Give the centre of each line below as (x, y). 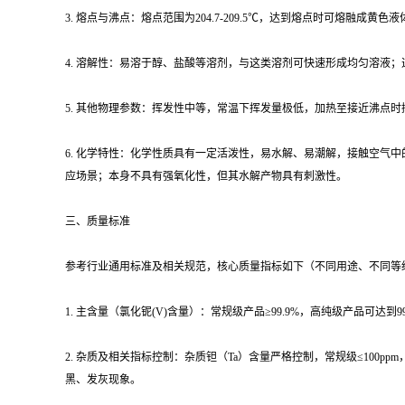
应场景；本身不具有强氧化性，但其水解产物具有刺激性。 (206, 176)
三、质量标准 (98, 221)
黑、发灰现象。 (103, 380)
